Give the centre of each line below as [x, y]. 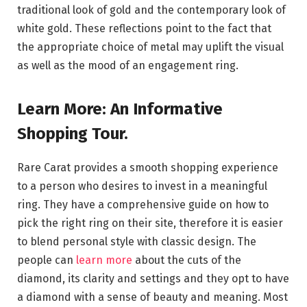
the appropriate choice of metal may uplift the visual [150, 47]
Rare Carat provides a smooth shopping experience [148, 168]
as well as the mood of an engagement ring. [128, 65]
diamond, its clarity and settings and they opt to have [153, 279]
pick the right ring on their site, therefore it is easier [150, 223]
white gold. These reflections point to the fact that [144, 28]
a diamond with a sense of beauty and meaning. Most [152, 297]
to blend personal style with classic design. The [137, 242]
